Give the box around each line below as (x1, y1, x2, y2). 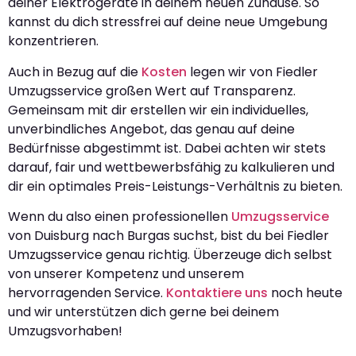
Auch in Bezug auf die (8, 62, 141, 81)
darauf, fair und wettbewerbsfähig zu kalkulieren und (8, 157, 335, 176)
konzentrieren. (8, 32, 99, 51)
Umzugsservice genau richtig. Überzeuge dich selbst (8, 245, 332, 264)
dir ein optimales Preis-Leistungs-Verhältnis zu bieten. (8, 176, 342, 195)
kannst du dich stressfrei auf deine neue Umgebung (8, 13, 327, 32)
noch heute (268, 283, 342, 302)
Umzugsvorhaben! (8, 321, 122, 340)
